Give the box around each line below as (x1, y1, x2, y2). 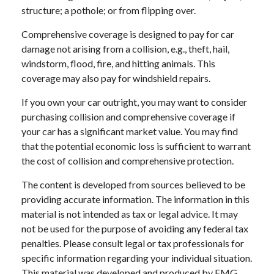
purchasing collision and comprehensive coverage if (21, 111, 235, 122)
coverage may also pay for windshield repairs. (21, 72, 210, 84)
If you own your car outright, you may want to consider (21, 96, 247, 108)
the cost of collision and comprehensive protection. (21, 155, 234, 166)
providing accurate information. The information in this (21, 193, 250, 205)
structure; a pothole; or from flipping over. (21, 4, 196, 16)
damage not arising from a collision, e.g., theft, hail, (21, 43, 229, 54)
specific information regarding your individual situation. (21, 252, 252, 264)
